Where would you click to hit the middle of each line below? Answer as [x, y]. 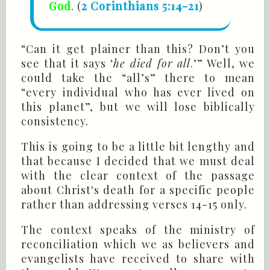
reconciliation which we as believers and [138, 244]
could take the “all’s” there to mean [138, 78]
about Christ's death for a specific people [138, 190]
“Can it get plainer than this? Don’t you [138, 49]
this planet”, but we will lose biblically [138, 107]
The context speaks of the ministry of [138, 230]
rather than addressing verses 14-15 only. [134, 205]
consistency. [55, 121]
